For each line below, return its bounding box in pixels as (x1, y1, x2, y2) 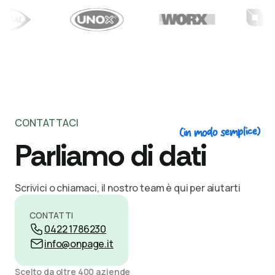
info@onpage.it (44, 237, 114, 251)
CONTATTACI (15, 116, 79, 130)
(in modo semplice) (179, 123, 261, 141)
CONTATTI (29, 209, 73, 222)
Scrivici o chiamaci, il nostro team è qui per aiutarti (15, 181, 241, 195)
